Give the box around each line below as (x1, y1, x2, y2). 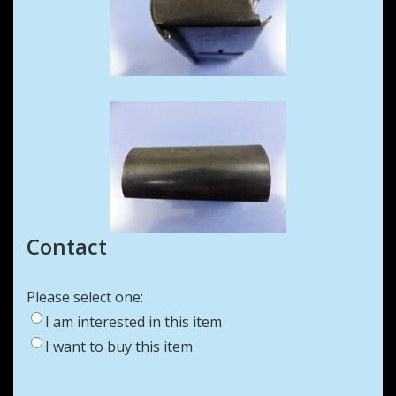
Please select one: (27, 287, 143, 308)
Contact (27, 232, 107, 262)
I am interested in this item (45, 312, 222, 332)
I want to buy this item (45, 337, 193, 357)
